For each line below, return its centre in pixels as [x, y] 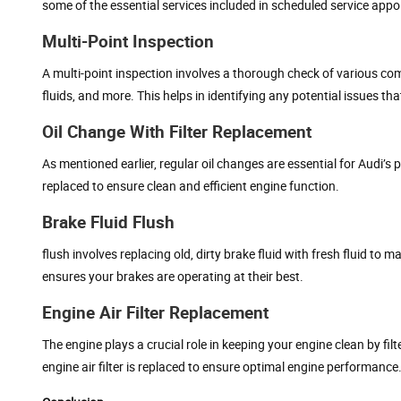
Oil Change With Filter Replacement [177, 131]
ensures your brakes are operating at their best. [173, 276]
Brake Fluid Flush [108, 222]
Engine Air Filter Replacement [155, 312]
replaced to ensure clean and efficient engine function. [191, 185]
